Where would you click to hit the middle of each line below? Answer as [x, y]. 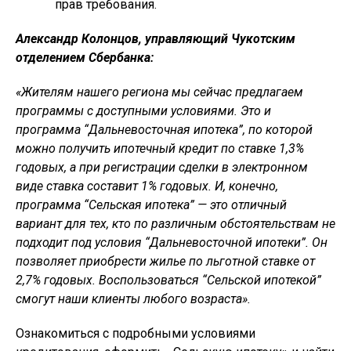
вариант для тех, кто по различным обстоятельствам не [175, 224]
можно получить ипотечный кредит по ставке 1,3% [160, 149]
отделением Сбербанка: [85, 58]
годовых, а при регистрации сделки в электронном [162, 168]
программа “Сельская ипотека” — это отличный [151, 205]
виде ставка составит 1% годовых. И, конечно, [147, 186]
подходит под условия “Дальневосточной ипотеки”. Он [172, 243]
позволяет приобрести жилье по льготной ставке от [165, 262]
